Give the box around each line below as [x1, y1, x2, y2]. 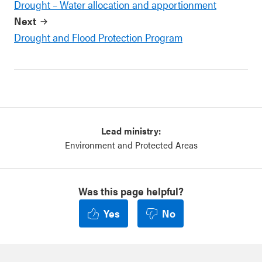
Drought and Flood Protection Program [14, 30, 182, 45]
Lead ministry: [101, 124, 161, 138]
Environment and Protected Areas [64, 138, 198, 152]
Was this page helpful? [78, 184, 184, 199]
